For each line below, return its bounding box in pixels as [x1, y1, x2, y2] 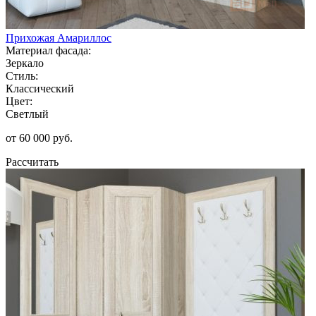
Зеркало [6, 56, 44, 69]
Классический [6, 82, 74, 95]
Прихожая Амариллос [6, 31, 111, 44]
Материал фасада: [6, 44, 91, 56]
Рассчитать [6, 155, 59, 168]
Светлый [6, 107, 49, 120]
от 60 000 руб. [6, 131, 73, 144]
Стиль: [6, 69, 38, 82]
